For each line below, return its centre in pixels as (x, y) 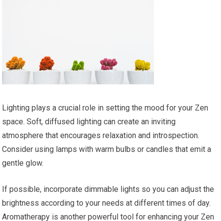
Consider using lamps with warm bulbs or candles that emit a (107, 149)
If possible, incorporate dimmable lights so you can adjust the (108, 189)
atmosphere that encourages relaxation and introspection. (101, 136)
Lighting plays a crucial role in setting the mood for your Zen (105, 108)
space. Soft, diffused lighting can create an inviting (89, 122)
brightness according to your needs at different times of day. (107, 203)
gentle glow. (23, 163)
